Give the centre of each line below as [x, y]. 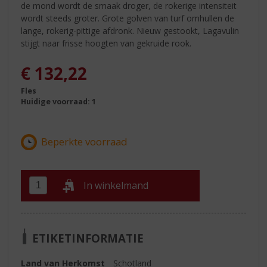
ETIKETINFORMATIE [88, 238]
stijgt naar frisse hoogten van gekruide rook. [106, 43]
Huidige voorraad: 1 [59, 102]
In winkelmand [116, 186]
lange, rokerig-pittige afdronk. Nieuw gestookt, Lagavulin [130, 30]
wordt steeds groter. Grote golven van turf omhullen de [128, 18]
